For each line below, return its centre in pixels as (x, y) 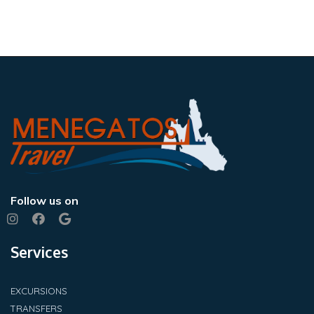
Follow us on (45, 201)
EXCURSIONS (39, 291)
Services (39, 252)
